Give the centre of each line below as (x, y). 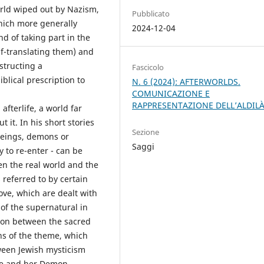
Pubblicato (151, 13)
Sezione (146, 132)
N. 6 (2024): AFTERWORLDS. (187, 81)
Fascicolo (148, 67)
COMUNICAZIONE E (171, 93)
